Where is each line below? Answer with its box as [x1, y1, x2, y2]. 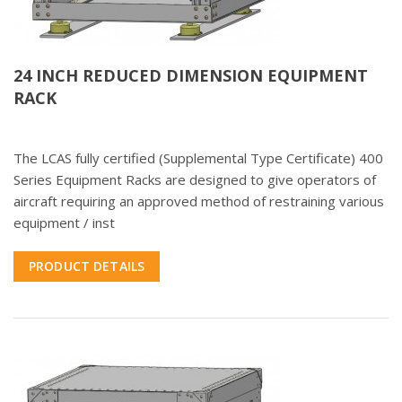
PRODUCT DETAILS [29, 258, 145, 275]
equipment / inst [13, 214, 115, 232]
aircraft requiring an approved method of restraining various [13, 192, 384, 211]
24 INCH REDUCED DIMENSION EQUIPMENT [13, 65, 368, 87]
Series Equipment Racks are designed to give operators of [13, 170, 376, 189]
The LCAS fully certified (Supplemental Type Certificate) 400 [13, 149, 383, 168]
